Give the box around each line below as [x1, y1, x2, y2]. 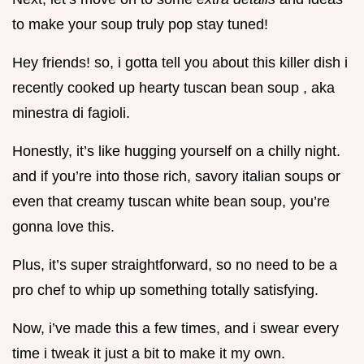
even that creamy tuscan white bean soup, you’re [12, 193, 330, 210]
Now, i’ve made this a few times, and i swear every [12, 319, 339, 336]
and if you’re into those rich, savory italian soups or [12, 167, 340, 184]
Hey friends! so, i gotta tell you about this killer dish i [12, 54, 348, 71]
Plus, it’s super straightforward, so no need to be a [12, 256, 337, 273]
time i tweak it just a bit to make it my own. [12, 344, 285, 362]
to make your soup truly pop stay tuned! [12, 15, 268, 32]
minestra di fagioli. [12, 104, 130, 121]
